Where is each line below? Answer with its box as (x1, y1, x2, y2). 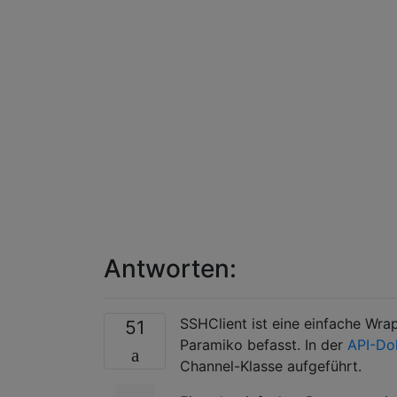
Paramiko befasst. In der (180, 335, 347, 354)
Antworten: (104, 253, 237, 284)
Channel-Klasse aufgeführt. (180, 356, 362, 375)
